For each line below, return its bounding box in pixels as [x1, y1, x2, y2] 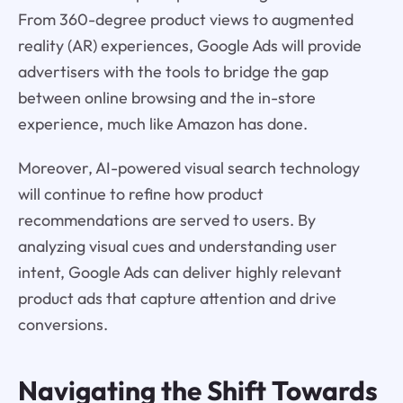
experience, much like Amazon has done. [17, 113, 308, 135]
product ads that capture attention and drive [17, 287, 336, 309]
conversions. [17, 313, 108, 335]
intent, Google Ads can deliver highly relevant [17, 261, 342, 282]
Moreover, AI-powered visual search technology [17, 157, 360, 178]
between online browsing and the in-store [17, 87, 316, 109]
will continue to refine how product [17, 183, 264, 204]
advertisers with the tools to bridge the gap [17, 61, 328, 83]
